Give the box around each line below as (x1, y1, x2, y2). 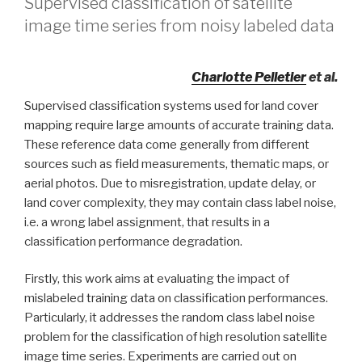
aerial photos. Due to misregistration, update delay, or (24, 175, 316, 191)
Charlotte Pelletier (192, 69, 306, 85)
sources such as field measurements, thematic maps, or (24, 156, 329, 171)
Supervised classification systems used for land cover (24, 98, 318, 113)
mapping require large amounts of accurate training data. (24, 117, 334, 133)
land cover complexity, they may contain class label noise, (24, 195, 336, 210)
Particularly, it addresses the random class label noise (24, 310, 315, 325)
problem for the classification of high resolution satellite (24, 330, 327, 344)
